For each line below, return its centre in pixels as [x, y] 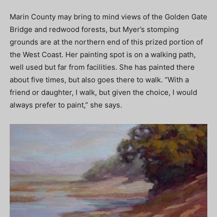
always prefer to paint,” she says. [66, 105]
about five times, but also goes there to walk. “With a [99, 80]
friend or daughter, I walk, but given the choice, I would [103, 93]
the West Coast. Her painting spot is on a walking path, [103, 55]
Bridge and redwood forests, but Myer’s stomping [94, 30]
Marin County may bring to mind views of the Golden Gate [108, 17]
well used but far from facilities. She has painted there [102, 67]
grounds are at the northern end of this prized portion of [106, 42]
